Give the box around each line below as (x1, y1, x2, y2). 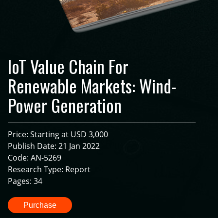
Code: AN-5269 (8, 152, 61, 163)
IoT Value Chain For (8, 53, 128, 79)
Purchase (23, 201, 56, 210)
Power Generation (8, 92, 122, 118)
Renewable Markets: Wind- (8, 73, 176, 99)
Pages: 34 (8, 176, 42, 187)
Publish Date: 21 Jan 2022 (8, 141, 100, 152)
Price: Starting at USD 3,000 (8, 129, 108, 140)
